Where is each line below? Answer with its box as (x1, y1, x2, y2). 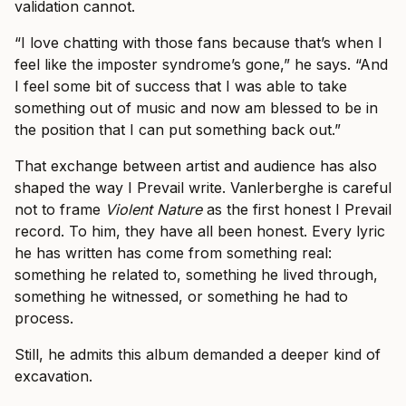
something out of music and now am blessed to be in (14, 98, 378, 117)
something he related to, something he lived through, (14, 265, 378, 284)
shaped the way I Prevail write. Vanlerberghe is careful (14, 178, 391, 197)
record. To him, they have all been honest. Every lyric (14, 221, 385, 240)
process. (14, 308, 73, 327)
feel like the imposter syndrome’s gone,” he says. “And (14, 54, 388, 73)
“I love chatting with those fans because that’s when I (14, 33, 382, 52)
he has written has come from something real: (14, 243, 332, 262)
